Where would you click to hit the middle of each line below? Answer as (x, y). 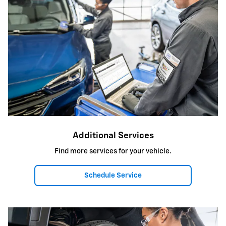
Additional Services (113, 135)
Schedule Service (113, 175)
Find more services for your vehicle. (113, 152)
